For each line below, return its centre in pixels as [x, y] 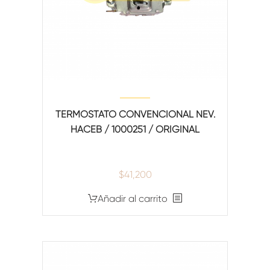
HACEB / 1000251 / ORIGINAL [135, 129]
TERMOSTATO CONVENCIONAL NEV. [135, 114]
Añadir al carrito [133, 198]
